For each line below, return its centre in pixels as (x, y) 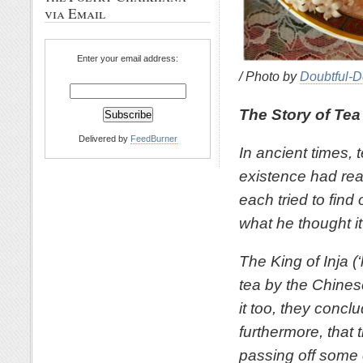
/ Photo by (269, 76)
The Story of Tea (300, 114)
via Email (75, 13)
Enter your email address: (128, 58)
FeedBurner (154, 139)
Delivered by (104, 139)
